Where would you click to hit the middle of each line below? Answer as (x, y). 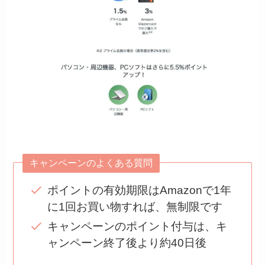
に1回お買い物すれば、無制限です (135, 207)
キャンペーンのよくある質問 (91, 163)
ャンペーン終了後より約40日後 (127, 243)
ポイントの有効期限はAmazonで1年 (139, 190)
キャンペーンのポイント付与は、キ (137, 227)
